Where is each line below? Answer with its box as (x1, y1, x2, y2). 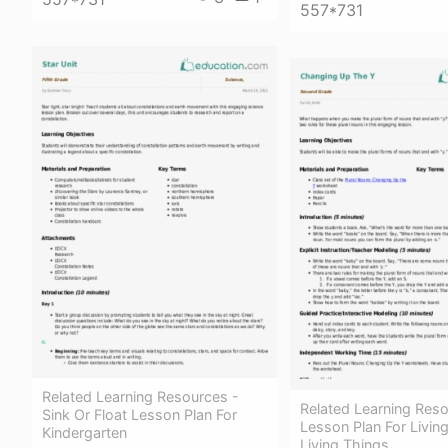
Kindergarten (42, 423, 127, 441)
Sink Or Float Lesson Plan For (42, 405, 237, 423)
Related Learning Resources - (42, 387, 239, 405)
